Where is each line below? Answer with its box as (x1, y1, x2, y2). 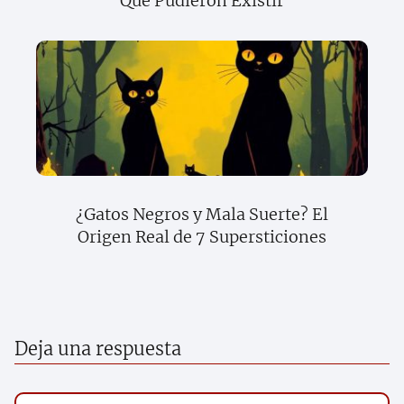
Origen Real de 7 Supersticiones (78, 226, 326, 248)
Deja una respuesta (14, 337, 181, 361)
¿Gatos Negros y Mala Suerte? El (76, 204, 328, 225)
